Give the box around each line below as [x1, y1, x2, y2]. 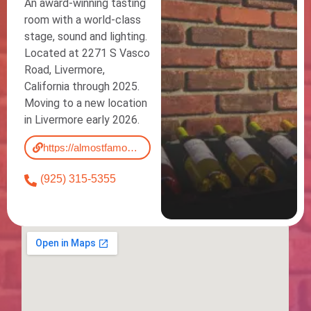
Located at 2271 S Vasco [24, 47, 150, 60]
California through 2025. [24, 80, 140, 94]
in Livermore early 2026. [24, 113, 140, 127]
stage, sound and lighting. [24, 30, 147, 44]
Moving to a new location [24, 96, 147, 110]
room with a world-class [24, 13, 141, 27]
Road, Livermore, [24, 63, 105, 77]
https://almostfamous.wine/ [127, 142, 137, 154]
